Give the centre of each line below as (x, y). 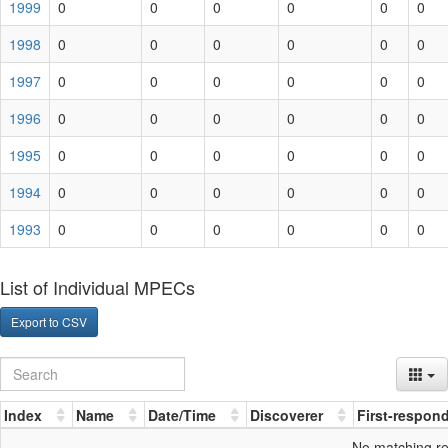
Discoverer (286, 414)
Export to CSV (49, 321)
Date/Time (181, 414)
